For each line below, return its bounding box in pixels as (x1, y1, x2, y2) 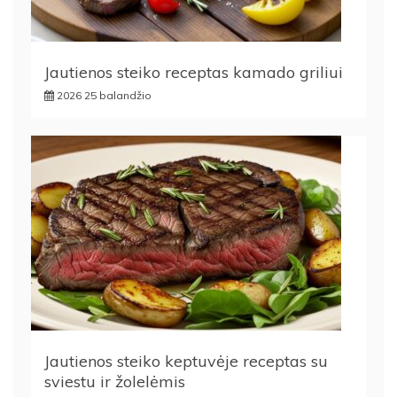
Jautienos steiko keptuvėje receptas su (44, 351, 328, 372)
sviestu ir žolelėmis (44, 371, 185, 393)
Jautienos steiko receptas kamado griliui (44, 62, 343, 83)
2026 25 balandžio (57, 89, 152, 103)
